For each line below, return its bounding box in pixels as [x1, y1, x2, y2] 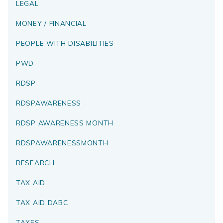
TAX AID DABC [16, 198, 68, 207]
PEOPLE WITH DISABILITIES [16, 39, 114, 48]
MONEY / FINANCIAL [16, 19, 87, 28]
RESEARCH [16, 158, 55, 167]
